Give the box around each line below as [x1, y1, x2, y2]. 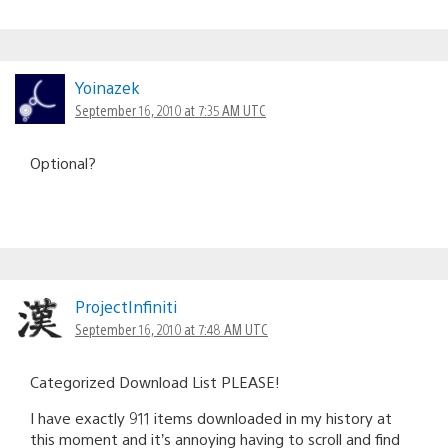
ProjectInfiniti [75, 295, 177, 317]
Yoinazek [75, 76, 140, 98]
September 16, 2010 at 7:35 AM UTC [75, 100, 266, 119]
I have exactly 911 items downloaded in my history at [30, 407, 392, 427]
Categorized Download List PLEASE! [30, 371, 280, 391]
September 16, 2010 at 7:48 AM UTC [75, 319, 268, 338]
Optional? [30, 152, 96, 172]
